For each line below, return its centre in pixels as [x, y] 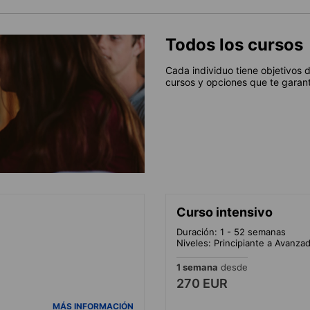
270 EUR [202, 283]
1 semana [197, 267]
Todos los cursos [234, 44]
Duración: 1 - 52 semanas [231, 231]
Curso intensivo [225, 212]
